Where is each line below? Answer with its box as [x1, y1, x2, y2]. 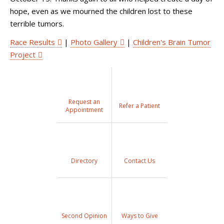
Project [10, 49, 35, 60]
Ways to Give [121, 211, 158, 220]
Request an [68, 97, 100, 106]
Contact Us [124, 156, 155, 165]
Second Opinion [61, 211, 107, 220]
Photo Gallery [70, 37, 117, 47]
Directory [70, 156, 97, 165]
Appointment [65, 105, 103, 114]
